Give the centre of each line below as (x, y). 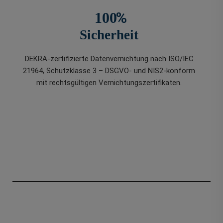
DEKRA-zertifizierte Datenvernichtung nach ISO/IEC (109, 59)
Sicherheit (109, 35)
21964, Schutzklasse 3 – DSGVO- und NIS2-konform (109, 71)
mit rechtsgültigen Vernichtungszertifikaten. (109, 83)
